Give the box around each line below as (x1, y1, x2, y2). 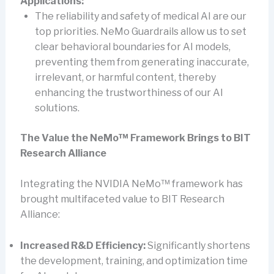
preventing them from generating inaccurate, (34, 56, 249, 68)
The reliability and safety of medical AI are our (34, 10, 246, 22)
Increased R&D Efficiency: (20, 239, 146, 251)
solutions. (34, 102, 80, 114)
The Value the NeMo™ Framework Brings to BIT (20, 131, 251, 144)
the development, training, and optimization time (20, 254, 248, 267)
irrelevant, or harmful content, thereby (34, 71, 216, 83)
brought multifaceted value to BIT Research (20, 193, 224, 206)
